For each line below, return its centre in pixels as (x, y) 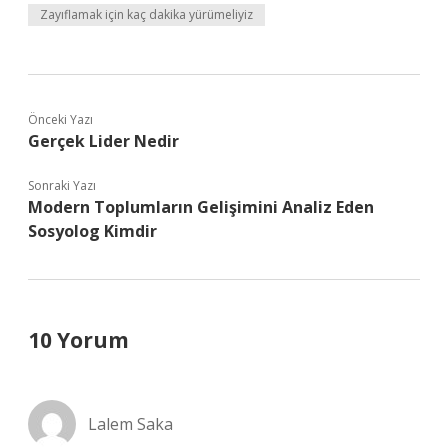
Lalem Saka (130, 424)
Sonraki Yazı (62, 185)
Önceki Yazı (60, 119)
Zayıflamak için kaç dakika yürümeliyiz (146, 14)
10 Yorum (78, 340)
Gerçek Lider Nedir (103, 141)
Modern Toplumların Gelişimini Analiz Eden (201, 207)
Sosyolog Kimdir (92, 231)
